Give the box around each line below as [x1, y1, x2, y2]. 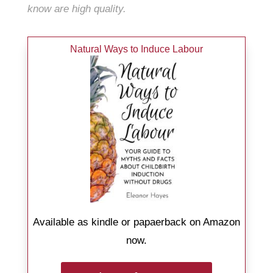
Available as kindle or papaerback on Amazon [32, 216, 240, 229]
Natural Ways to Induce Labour [69, 43, 203, 54]
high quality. [68, 2, 129, 15]
